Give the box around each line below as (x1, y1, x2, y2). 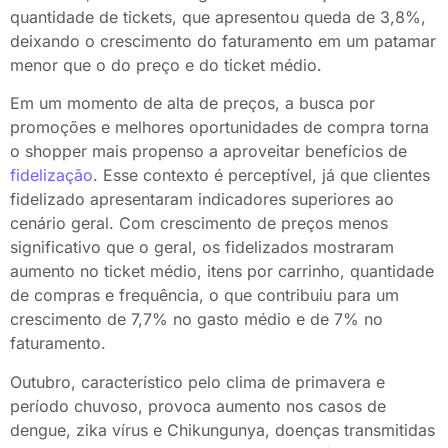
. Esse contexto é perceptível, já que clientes (93, 165, 430, 186)
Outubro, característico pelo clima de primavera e (10, 371, 385, 392)
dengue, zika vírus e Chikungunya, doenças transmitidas (10, 419, 435, 440)
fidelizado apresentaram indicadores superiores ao (10, 189, 394, 210)
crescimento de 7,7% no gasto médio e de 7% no (10, 309, 383, 330)
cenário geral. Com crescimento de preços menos (10, 213, 388, 234)
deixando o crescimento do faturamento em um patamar (10, 30, 436, 51)
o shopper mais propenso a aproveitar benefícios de (10, 141, 407, 162)
